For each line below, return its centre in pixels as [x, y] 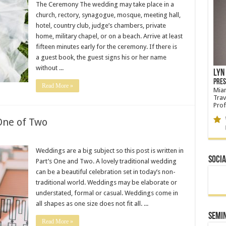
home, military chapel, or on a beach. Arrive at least [109, 36]
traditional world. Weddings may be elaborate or [106, 182]
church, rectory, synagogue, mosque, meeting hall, [108, 15]
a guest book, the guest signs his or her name [101, 57]
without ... [49, 68]
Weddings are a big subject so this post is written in [109, 151]
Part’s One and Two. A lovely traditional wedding [106, 161]
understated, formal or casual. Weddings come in [107, 193]
